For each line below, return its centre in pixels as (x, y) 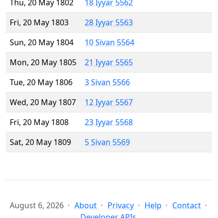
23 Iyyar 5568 (109, 122)
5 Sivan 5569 (107, 142)
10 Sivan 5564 (109, 43)
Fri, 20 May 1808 (39, 122)
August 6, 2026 (37, 206)
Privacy (121, 206)
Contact (187, 206)
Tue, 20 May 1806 (41, 82)
